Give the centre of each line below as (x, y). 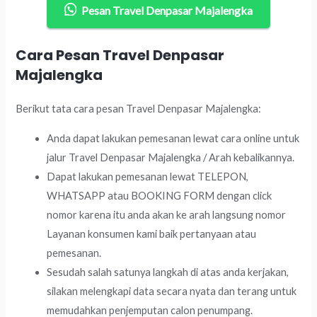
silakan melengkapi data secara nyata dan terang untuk (172, 291)
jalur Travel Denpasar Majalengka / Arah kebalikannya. (171, 157)
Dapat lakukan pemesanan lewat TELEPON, (148, 176)
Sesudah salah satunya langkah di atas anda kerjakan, (168, 272)
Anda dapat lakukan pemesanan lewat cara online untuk (173, 138)
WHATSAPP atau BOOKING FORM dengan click (160, 195)
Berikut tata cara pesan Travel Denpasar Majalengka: (139, 109)
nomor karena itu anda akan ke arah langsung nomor (167, 214)
